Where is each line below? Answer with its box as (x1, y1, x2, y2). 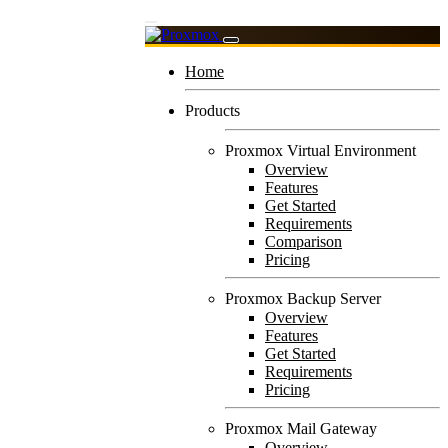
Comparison (265, 233, 342, 250)
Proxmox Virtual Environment (225, 142, 416, 159)
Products (185, 102, 240, 119)
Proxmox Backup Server (225, 290, 381, 307)
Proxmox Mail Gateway (225, 420, 377, 437)
